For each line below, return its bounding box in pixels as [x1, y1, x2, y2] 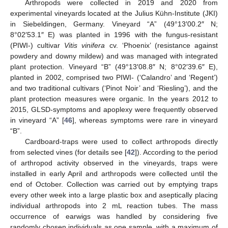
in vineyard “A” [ [10, 116, 65, 124]
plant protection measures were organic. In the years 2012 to [10, 95, 218, 103]
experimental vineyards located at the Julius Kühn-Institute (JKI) [10, 9, 218, 17]
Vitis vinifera [64, 41, 105, 49]
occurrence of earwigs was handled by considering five [10, 212, 218, 220]
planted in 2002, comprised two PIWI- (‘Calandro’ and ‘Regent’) [10, 73, 218, 81]
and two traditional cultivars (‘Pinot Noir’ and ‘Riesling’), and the [10, 84, 218, 92]
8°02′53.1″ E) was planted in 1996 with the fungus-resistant [10, 31, 218, 39]
